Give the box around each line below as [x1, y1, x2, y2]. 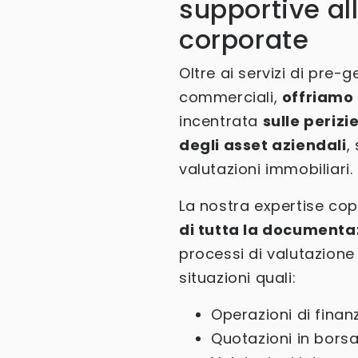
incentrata [179, 111, 263, 131]
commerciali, [179, 87, 282, 107]
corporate [179, 22, 309, 58]
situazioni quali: [179, 268, 300, 288]
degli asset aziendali [179, 135, 347, 155]
